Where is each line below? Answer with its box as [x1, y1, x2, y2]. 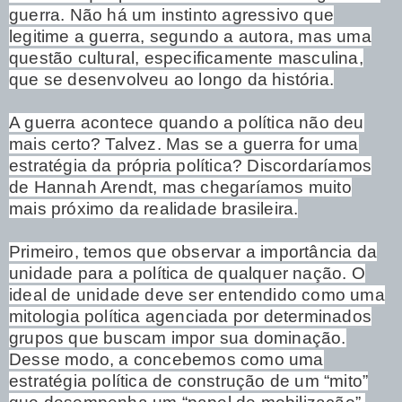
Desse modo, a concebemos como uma [9, 349, 324, 369]
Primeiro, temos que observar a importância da [9, 241, 378, 261]
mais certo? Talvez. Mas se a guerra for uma [9, 134, 359, 153]
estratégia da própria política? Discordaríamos [9, 155, 372, 175]
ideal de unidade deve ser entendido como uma [9, 284, 385, 304]
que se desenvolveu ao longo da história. [9, 69, 335, 89]
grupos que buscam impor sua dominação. [9, 328, 346, 347]
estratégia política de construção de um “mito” [9, 371, 369, 390]
